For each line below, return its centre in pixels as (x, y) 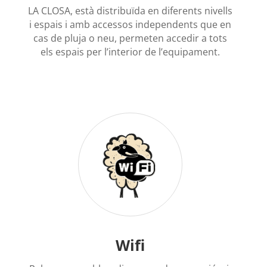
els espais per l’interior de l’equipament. (130, 52)
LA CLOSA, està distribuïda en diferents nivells (130, 10)
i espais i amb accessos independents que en (130, 24)
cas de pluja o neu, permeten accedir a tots (130, 38)
